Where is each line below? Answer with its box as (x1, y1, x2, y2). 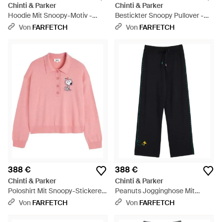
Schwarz (8, 21, 35, 30)
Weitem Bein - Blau (115, 196, 175, 205)
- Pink (8, 196, 26, 205)
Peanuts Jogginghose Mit (115, 186, 195, 195)
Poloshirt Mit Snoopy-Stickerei (8, 186, 103, 195)
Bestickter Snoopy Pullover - (115, 11, 204, 20)
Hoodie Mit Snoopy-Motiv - (8, 11, 92, 20)
